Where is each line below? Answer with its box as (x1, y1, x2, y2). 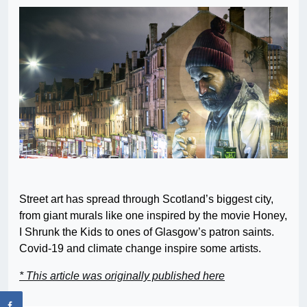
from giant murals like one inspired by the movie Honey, (19, 209, 287, 221)
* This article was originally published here (19, 269, 225, 282)
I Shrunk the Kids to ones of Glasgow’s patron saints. (19, 225, 274, 238)
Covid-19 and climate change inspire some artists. (19, 242, 261, 254)
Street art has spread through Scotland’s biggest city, (19, 193, 273, 205)
